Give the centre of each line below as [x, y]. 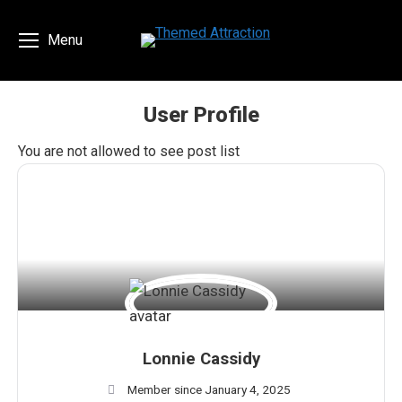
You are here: [241, 142]
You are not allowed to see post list [129, 151]
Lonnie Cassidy [201, 359]
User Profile [201, 115]
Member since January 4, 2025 [209, 390]
